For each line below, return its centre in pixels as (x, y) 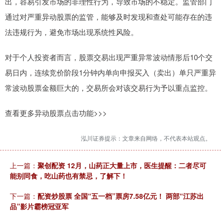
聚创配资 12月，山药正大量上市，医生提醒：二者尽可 (122, 166)
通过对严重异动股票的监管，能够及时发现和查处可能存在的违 (109, 17)
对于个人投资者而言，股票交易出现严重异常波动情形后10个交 (109, 57)
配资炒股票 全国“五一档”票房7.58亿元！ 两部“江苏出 (121, 196)
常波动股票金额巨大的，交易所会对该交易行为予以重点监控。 (109, 88)
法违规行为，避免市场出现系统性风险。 (72, 32)
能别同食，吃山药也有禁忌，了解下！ (69, 176)
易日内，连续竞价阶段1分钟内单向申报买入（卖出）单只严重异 (110, 73)
